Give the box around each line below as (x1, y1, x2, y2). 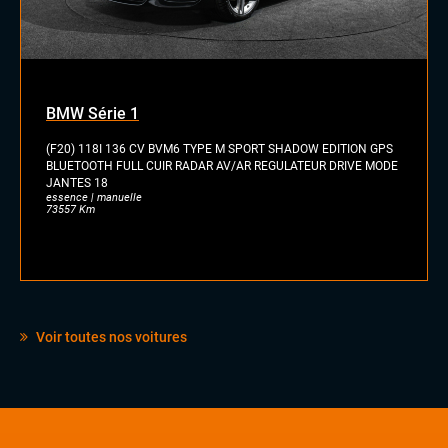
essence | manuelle (46, 190, 142, 204)
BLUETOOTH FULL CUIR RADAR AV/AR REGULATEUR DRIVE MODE (46, 158, 398, 173)
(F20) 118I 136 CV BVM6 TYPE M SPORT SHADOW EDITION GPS (46, 141, 393, 156)
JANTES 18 (46, 175, 108, 190)
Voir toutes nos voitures (33, 328, 187, 345)
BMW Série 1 (46, 103, 139, 123)
